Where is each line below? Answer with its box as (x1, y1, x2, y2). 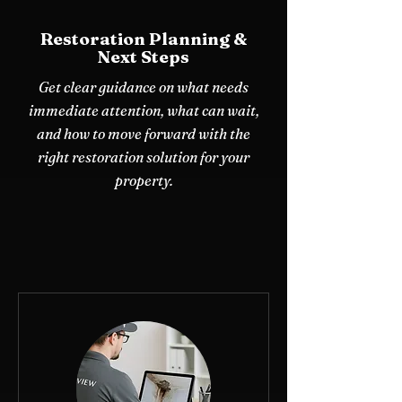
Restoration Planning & (40, 27, 247, 49)
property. (114, 170, 173, 189)
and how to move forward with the (37, 124, 250, 143)
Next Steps (98, 45, 189, 67)
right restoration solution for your (38, 147, 249, 166)
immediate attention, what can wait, (28, 100, 259, 119)
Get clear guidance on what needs (39, 77, 249, 96)
